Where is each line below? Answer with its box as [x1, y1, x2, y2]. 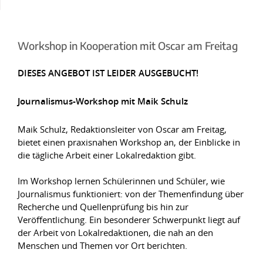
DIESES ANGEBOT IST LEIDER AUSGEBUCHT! [18, 67, 198, 79]
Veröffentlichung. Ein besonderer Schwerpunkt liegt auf [18, 214, 240, 225]
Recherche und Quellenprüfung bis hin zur [18, 201, 188, 213]
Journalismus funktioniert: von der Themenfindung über [18, 188, 244, 200]
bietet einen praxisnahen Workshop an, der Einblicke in [18, 136, 240, 148]
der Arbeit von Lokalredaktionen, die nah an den [18, 227, 213, 238]
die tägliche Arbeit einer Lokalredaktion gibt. [18, 149, 196, 161]
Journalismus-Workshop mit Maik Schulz [18, 95, 188, 107]
